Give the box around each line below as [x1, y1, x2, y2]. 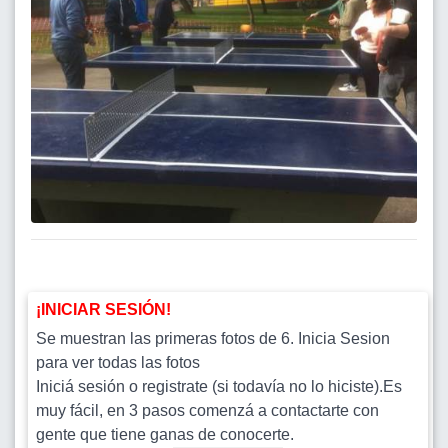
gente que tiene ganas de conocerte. [36, 426, 294, 444]
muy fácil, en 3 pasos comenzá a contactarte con [36, 402, 379, 420]
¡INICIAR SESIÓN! [36, 301, 171, 319]
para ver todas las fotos [36, 354, 200, 372]
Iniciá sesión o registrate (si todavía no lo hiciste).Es [36, 378, 402, 396]
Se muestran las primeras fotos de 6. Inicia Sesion [36, 330, 390, 348]
